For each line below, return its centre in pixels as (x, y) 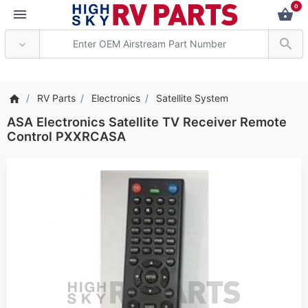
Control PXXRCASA (66, 136)
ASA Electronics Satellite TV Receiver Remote (147, 122)
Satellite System (192, 98)
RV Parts (56, 98)
